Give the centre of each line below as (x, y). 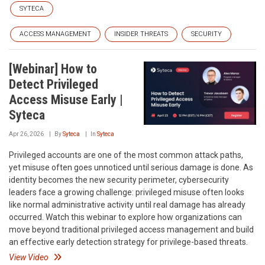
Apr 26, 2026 (26, 134)
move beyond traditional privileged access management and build (131, 230)
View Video (29, 257)
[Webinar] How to (53, 69)
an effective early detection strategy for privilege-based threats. (128, 242)
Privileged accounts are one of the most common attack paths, (126, 155)
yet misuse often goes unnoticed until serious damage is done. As (131, 167)
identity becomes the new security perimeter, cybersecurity (119, 180)
